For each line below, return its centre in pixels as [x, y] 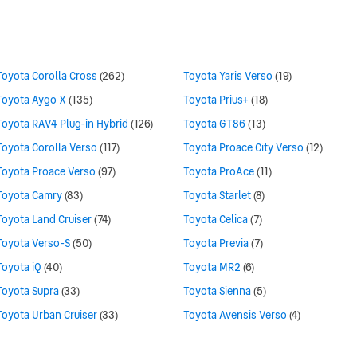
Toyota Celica [216, 220]
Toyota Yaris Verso [228, 76]
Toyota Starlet [217, 196]
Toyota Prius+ [216, 100]
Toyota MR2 [212, 267]
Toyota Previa [216, 243]
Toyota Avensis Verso [235, 315]
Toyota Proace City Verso [243, 148]
